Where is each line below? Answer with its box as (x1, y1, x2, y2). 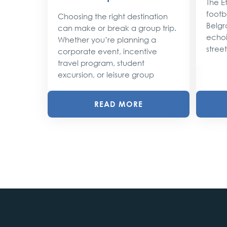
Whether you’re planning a (57, 35, 156, 44)
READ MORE (94, 98, 143, 109)
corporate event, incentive (57, 47, 157, 56)
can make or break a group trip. (57, 23, 176, 32)
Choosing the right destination (57, 12, 168, 21)
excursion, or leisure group (57, 70, 154, 79)
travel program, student (57, 58, 144, 67)
